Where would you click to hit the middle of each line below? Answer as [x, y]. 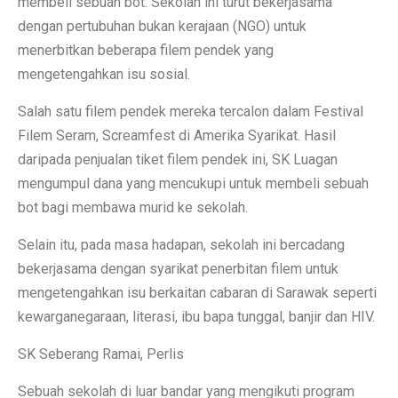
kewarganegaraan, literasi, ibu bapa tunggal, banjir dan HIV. [196, 316]
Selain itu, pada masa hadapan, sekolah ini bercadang [181, 244]
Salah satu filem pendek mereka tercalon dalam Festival [191, 111]
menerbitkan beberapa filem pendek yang [146, 50]
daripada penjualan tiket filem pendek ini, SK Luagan [178, 159]
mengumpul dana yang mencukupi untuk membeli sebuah [193, 183]
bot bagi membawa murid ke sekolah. [133, 207]
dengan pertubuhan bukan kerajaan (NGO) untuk [162, 26]
